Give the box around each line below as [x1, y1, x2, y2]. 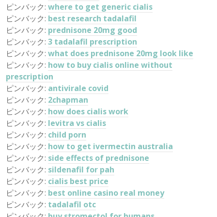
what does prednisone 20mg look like [48, 48, 193, 59]
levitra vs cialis [48, 118, 106, 128]
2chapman [48, 94, 88, 105]
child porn [48, 129, 86, 140]
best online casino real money [48, 187, 164, 198]
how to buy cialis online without [48, 60, 172, 70]
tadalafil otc [48, 199, 96, 210]
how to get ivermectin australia [48, 141, 173, 152]
